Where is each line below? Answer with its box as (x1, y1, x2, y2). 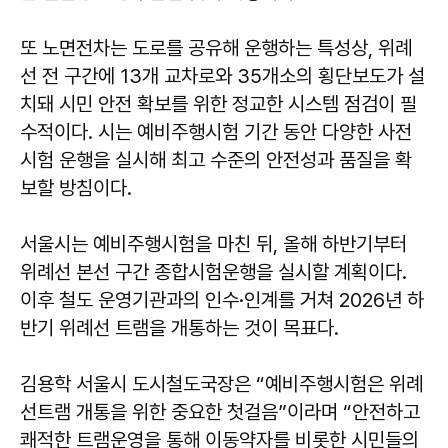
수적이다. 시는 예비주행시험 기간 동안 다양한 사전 (20, 120, 412, 144)
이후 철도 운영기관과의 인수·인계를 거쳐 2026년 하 (20, 288, 424, 312)
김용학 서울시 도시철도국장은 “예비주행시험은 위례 (20, 372, 423, 396)
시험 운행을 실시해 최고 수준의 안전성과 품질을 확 (20, 148, 412, 172)
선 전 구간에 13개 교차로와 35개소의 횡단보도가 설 (20, 64, 425, 88)
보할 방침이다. (20, 176, 137, 200)
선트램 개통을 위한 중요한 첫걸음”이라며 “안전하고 (20, 400, 420, 424)
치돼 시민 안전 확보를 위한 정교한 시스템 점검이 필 (20, 92, 417, 116)
